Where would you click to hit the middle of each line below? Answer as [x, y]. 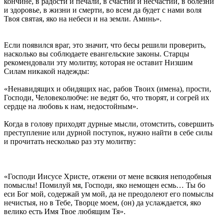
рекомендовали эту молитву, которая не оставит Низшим [98, 62]
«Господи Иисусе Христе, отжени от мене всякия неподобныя [108, 176]
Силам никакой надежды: [46, 71]
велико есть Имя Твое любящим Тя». [65, 211]
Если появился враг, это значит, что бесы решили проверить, [105, 45]
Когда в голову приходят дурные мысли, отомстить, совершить [109, 124]
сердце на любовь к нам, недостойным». [71, 106]
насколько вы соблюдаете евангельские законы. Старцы [97, 54]
